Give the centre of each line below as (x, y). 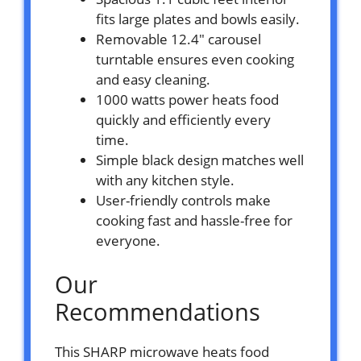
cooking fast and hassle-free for (194, 220)
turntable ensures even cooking (195, 59)
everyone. (128, 240)
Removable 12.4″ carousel (178, 39)
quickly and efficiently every (183, 119)
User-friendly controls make (183, 200)
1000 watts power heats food (187, 99)
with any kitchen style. (165, 180)
